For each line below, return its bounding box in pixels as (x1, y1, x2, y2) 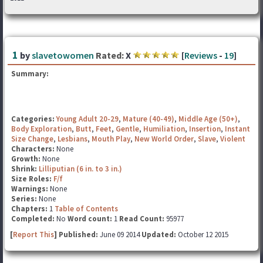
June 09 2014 (100, 230, 141, 240)
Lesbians (58, 134, 87, 144)
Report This (13, 230, 54, 240)
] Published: (54, 230, 100, 240)
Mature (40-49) (123, 114, 174, 124)
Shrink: (11, 164, 39, 174)
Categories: (11, 114, 55, 124)
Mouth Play (92, 134, 130, 144)
